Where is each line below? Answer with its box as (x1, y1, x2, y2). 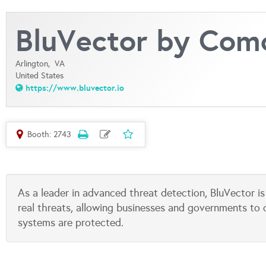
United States (15, 71, 64, 81)
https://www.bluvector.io (26, 83, 124, 93)
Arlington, (15, 59, 55, 69)
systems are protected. (18, 216, 123, 229)
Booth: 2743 (27, 129, 71, 140)
